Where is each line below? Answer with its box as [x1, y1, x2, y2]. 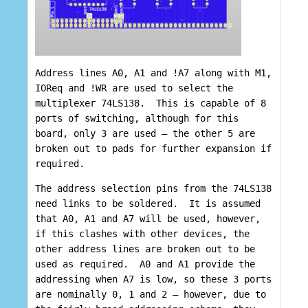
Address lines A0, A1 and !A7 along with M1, [35, 67, 272, 79]
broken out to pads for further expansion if [35, 143, 272, 155]
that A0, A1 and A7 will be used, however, [35, 213, 261, 225]
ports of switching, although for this [35, 113, 239, 124]
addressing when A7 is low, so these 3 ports [35, 274, 272, 285]
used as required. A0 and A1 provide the [35, 258, 255, 270]
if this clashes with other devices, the [35, 228, 250, 240]
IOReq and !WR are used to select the [35, 82, 233, 94]
